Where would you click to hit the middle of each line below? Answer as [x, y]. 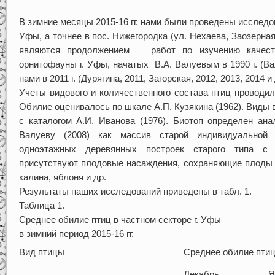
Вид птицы [41, 252]
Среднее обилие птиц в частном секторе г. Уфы [120, 219]
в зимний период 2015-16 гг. [76, 233]
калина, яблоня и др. [62, 177]
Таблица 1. [41, 205]
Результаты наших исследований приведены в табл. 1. [135, 191]
